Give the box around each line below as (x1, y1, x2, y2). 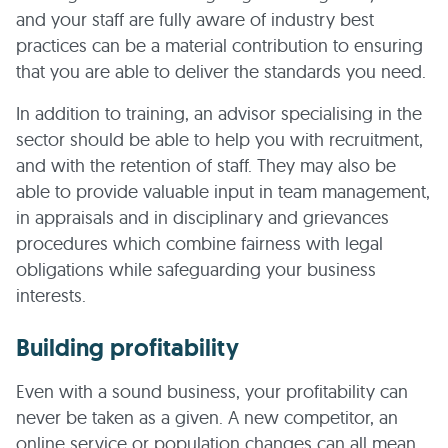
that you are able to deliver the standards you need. (16, 60, 426, 83)
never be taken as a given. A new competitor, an (16, 406, 398, 429)
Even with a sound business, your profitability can (16, 380, 408, 403)
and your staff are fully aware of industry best (16, 8, 374, 31)
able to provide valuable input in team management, (16, 180, 430, 203)
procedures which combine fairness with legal (16, 232, 383, 255)
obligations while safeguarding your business (16, 258, 376, 281)
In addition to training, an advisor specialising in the (16, 102, 422, 125)
